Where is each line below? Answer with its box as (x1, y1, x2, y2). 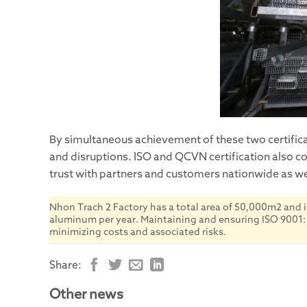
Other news (49, 288, 123, 302)
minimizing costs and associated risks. (49, 228, 226, 238)
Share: (49, 260, 84, 271)
